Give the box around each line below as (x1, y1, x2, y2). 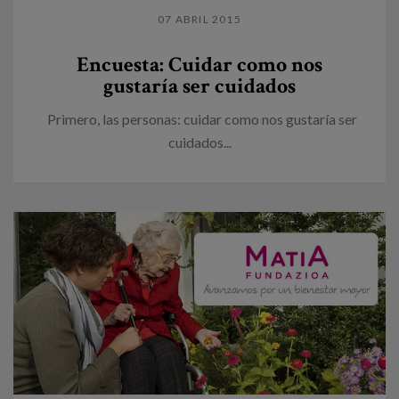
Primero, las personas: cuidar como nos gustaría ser (42, 110, 357, 127)
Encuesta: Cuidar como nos (77, 50, 322, 78)
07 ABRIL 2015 (158, 12, 241, 26)
